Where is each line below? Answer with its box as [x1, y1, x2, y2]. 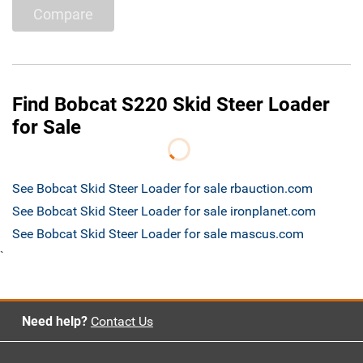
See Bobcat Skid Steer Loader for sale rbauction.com [12, 181, 313, 197]
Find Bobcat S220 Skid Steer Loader [12, 93, 330, 117]
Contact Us [90, 314, 153, 330]
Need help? [21, 314, 88, 330]
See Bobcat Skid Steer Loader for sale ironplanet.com [12, 203, 316, 220]
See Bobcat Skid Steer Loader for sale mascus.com [12, 226, 304, 242]
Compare [33, 5, 93, 23]
